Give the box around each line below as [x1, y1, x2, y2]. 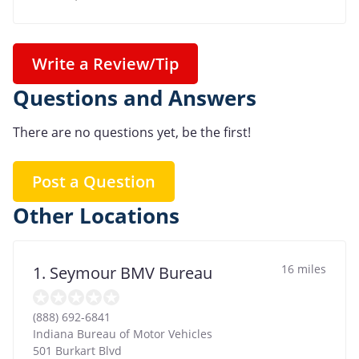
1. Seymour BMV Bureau [33, 261, 212, 284]
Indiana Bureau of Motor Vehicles [33, 325, 212, 341]
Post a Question [32, 170, 155, 192]
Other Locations [13, 201, 179, 230]
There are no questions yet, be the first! [13, 123, 251, 141]
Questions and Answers [13, 84, 256, 113]
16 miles [281, 260, 326, 276]
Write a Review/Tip [32, 53, 179, 75]
